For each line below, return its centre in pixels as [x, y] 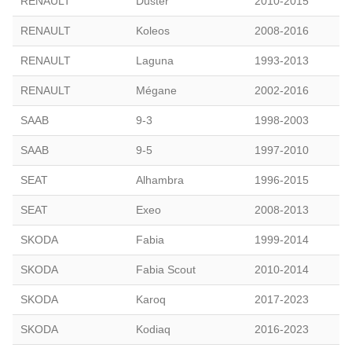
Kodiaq [153, 329]
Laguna [155, 60]
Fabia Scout [166, 269]
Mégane [156, 90]
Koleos [153, 30]
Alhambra [160, 180]
